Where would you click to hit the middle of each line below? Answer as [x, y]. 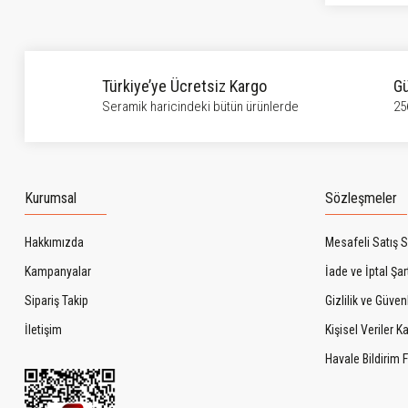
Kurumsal [51, 198]
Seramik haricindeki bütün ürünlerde [200, 107]
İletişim [43, 330]
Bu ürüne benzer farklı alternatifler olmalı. [182, 24]
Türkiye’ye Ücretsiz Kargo [184, 86]
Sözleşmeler [361, 198]
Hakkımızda [54, 242]
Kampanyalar [58, 271]
